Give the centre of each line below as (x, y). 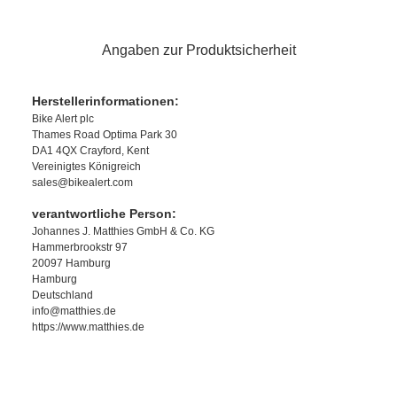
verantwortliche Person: (104, 214)
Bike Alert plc (63, 119)
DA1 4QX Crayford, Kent (90, 151)
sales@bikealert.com (82, 183)
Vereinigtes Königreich (86, 167)
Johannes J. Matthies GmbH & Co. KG (123, 232)
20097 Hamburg (71, 264)
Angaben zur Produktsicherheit (198, 51)
